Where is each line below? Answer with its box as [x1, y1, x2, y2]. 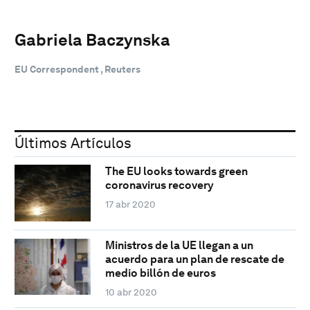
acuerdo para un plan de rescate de [104, 252, 284, 266]
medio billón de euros [104, 266, 216, 280]
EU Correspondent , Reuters [15, 63, 140, 75]
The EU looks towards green [104, 165, 248, 179]
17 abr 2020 [104, 199, 156, 210]
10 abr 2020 [104, 286, 157, 298]
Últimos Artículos [15, 134, 131, 152]
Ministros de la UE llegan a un [104, 238, 253, 252]
